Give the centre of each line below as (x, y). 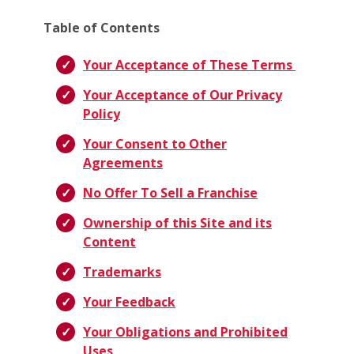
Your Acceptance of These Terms (189, 65)
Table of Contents (102, 28)
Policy (102, 114)
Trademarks (122, 272)
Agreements (123, 163)
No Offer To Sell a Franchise (170, 193)
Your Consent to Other (155, 144)
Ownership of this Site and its (177, 223)
